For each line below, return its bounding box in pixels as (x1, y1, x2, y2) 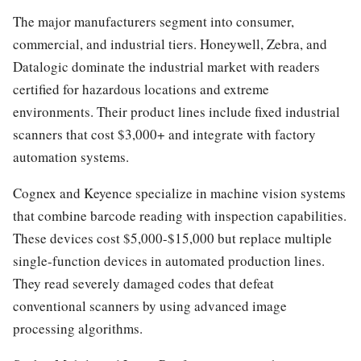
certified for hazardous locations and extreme (13, 79, 269, 98)
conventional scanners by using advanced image (13, 296, 287, 315)
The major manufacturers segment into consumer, (13, 11, 294, 31)
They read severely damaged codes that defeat (13, 273, 274, 293)
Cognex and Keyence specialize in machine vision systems (13, 183, 346, 202)
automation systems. (13, 147, 129, 166)
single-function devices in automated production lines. (13, 251, 325, 270)
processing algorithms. (13, 318, 143, 338)
